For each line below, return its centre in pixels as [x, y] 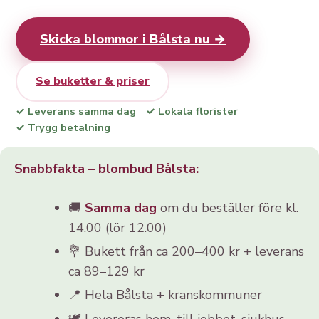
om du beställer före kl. [227, 208]
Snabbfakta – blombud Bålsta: [106, 168]
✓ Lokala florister [192, 111]
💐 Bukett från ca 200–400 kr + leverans [186, 251]
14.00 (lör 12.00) [117, 228]
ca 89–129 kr [106, 271]
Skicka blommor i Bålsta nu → [133, 39]
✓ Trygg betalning [63, 127]
